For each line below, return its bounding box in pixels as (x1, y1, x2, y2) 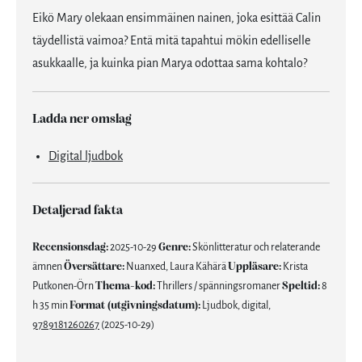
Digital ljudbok (48, 150, 123, 163)
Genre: (158, 242, 191, 254)
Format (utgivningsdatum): (69, 300, 200, 312)
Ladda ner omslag (32, 113, 132, 126)
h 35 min (32, 300, 69, 312)
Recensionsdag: (32, 242, 108, 254)
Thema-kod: (95, 280, 155, 293)
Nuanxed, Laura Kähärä (124, 261, 228, 273)
